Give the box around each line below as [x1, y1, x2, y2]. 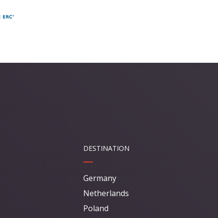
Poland [83, 203, 109, 214]
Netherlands [83, 188, 129, 199]
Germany [83, 173, 116, 184]
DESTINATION [83, 144, 129, 153]
